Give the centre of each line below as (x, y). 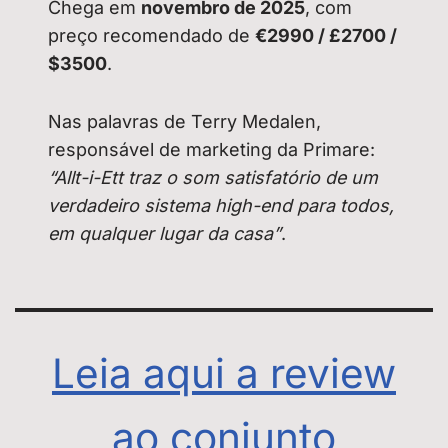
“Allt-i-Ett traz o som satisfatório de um (213, 178)
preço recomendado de (152, 36)
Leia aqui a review (224, 374)
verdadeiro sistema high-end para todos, (221, 206)
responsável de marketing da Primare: (212, 150)
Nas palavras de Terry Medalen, (185, 122)
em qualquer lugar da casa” (165, 234)
